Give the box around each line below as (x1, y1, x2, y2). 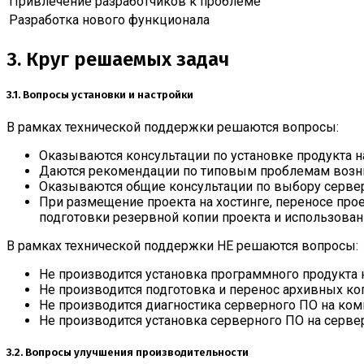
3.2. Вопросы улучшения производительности (6, 346, 249, 360)
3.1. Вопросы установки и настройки (6, 88, 193, 102)
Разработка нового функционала (9, 11, 210, 28)
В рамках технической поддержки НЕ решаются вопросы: (6, 238, 358, 253)
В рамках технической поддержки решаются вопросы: (6, 119, 339, 135)
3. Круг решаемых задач (6, 47, 229, 71)
